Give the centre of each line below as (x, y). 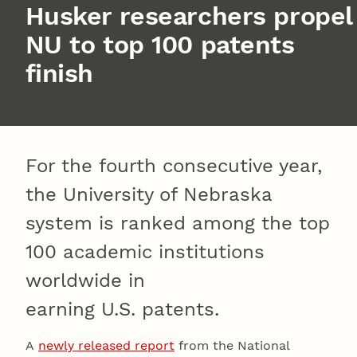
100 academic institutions (145, 251)
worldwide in (85, 280)
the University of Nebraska (149, 194)
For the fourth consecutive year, (174, 165)
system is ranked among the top (178, 223)
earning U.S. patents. (122, 309)
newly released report (106, 345)
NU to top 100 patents (160, 44)
